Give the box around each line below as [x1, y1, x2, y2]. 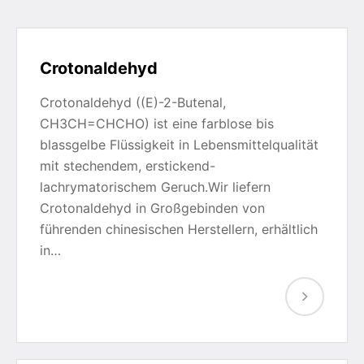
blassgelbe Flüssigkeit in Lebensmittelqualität [40, 136, 318, 153]
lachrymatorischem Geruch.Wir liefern [40, 179, 271, 195]
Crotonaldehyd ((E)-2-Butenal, [40, 94, 226, 110]
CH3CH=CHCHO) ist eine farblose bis [40, 115, 274, 132]
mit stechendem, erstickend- [40, 158, 215, 174]
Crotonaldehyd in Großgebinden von [40, 200, 265, 216]
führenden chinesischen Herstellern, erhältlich [40, 221, 318, 237]
